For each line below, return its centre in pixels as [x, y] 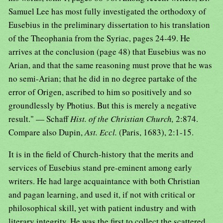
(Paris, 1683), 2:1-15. [156, 132]
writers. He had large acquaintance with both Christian [104, 181]
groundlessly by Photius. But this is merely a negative [103, 106]
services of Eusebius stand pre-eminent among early [100, 168]
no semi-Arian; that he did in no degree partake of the [103, 79]
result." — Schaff [39, 119]
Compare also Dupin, [47, 132]
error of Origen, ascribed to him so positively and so [100, 92]
